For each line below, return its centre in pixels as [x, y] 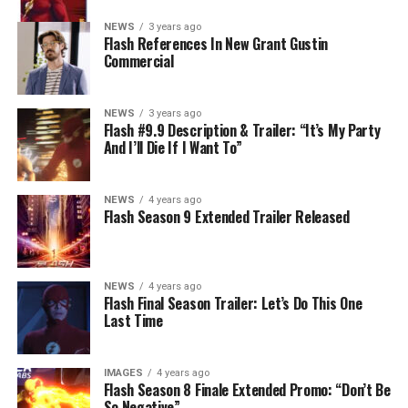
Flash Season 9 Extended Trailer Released [226, 216]
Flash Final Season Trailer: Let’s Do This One [233, 303]
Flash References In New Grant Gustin [216, 43]
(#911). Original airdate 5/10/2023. [132, 12]
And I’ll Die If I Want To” [173, 147]
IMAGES [123, 372]
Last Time [133, 320]
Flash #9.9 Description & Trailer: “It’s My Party [242, 130]
